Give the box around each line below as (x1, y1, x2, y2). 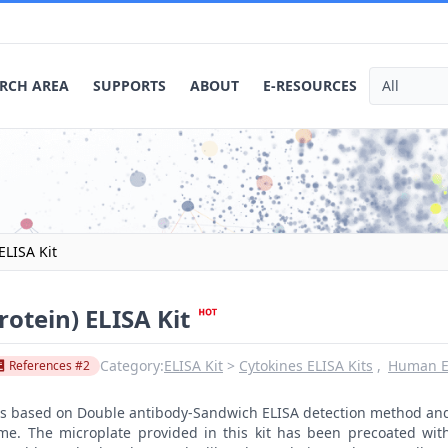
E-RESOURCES (263, 76, 357, 95)
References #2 (9, 356, 90, 374)
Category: (100, 355, 164, 375)
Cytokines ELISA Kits (239, 355, 373, 375)
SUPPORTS (93, 76, 166, 95)
